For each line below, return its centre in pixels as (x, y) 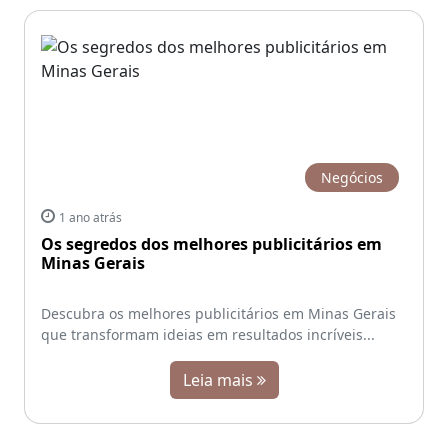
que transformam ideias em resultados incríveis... (208, 334)
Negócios (352, 177)
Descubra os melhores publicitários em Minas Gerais (218, 313)
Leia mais (219, 379)
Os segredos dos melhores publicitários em (211, 243)
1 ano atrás (90, 217)
